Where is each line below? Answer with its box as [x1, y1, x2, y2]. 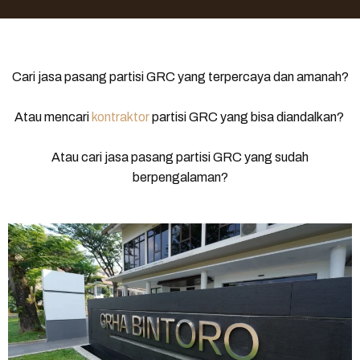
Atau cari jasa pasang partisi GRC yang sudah [51, 149, 309, 164]
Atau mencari [14, 109, 92, 124]
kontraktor [91, 109, 149, 124]
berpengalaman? [132, 170, 228, 184]
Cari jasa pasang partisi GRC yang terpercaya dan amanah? [11, 69, 349, 84]
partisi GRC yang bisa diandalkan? [149, 109, 346, 124]
